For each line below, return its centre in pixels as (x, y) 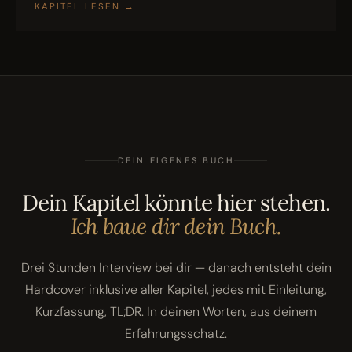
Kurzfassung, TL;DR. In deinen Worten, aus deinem (176, 312)
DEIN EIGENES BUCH (176, 161)
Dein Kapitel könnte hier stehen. (176, 203)
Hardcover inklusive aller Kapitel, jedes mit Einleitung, (176, 290)
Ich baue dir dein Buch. (176, 227)
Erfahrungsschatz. (176, 334)
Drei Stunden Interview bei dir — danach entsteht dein (176, 268)
